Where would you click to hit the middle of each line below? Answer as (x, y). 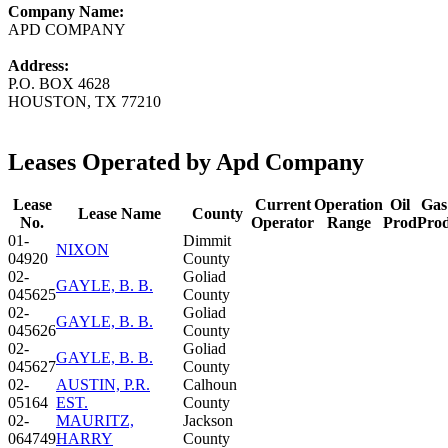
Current (282, 204)
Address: (38, 65)
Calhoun (210, 384)
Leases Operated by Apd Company (186, 161)
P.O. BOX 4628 (59, 83)
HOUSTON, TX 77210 (84, 101)
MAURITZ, (95, 420)
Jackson (208, 420)
